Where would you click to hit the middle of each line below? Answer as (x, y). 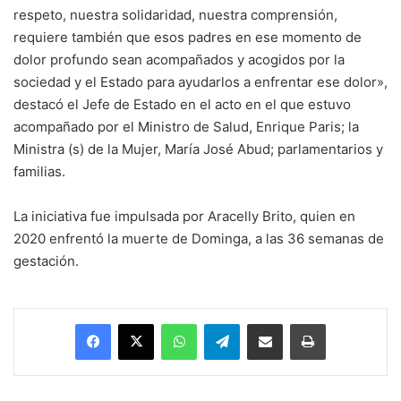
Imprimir (347, 323)
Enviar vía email (296, 323)
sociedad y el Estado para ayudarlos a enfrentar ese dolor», (200, 81)
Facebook (137, 323)
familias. (41, 171)
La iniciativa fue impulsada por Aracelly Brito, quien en (184, 216)
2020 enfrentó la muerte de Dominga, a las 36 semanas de (199, 238)
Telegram (264, 323)
